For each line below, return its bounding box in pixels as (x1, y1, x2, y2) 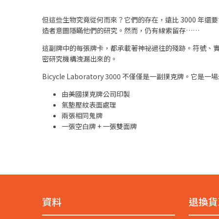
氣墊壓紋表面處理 (62, 99, 116, 109)
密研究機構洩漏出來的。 (42, 53, 117, 64)
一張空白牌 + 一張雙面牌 (62, 121, 137, 131)
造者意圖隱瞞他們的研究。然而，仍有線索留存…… (42, 25, 199, 35)
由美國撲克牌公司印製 (62, 88, 130, 99)
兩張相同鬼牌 (62, 110, 103, 120)
